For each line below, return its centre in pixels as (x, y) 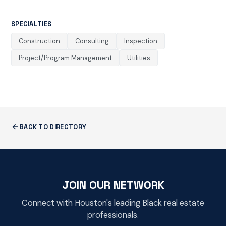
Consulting (92, 41)
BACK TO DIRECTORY (53, 127)
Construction (39, 41)
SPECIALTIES (31, 24)
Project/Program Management (65, 58)
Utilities (138, 58)
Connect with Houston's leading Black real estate (113, 203)
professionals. (113, 215)
